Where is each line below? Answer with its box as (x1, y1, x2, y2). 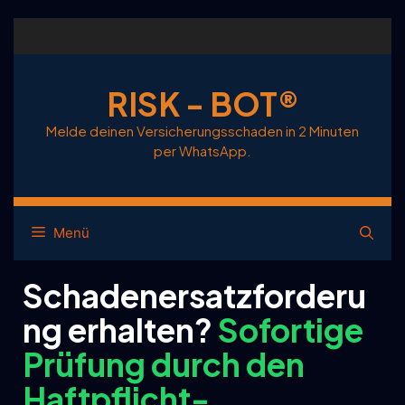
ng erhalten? (23, 308, 218, 350)
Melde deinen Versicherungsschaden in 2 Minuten (46, 121, 359, 139)
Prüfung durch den (23, 343, 305, 384)
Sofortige (218, 308, 363, 350)
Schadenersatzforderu (23, 274, 366, 316)
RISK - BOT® (106, 82, 299, 124)
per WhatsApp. (154, 141, 251, 159)
